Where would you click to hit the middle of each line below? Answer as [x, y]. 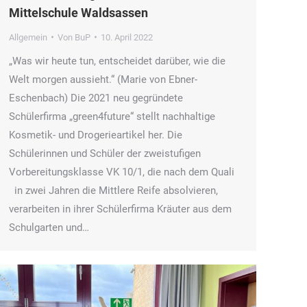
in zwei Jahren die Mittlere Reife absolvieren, [113, 190]
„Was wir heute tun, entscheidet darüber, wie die [117, 61]
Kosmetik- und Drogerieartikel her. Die [96, 135]
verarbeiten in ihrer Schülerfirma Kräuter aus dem [120, 209]
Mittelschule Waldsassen [78, 12]
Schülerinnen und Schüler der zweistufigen [105, 153]
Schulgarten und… [49, 227]
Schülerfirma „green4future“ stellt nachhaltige [112, 116]
